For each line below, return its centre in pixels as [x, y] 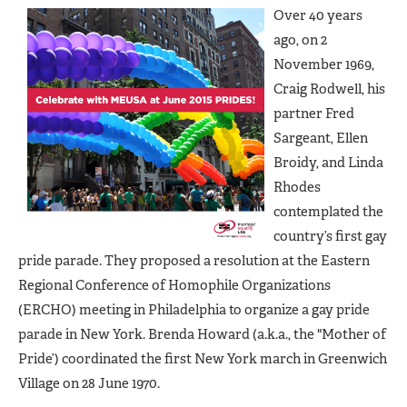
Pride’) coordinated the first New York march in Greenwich [203, 358]
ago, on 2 [300, 40]
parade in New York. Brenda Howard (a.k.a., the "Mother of [202, 334]
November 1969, [324, 64]
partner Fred [314, 113]
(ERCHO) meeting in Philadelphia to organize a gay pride [194, 309]
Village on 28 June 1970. [89, 383]
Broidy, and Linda [328, 162]
